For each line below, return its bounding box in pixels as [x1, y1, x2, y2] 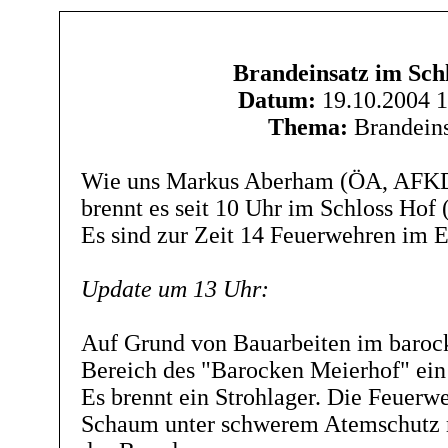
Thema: [267, 114, 348, 140]
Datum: [237, 87, 316, 113]
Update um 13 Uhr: [80, 276, 269, 302]
